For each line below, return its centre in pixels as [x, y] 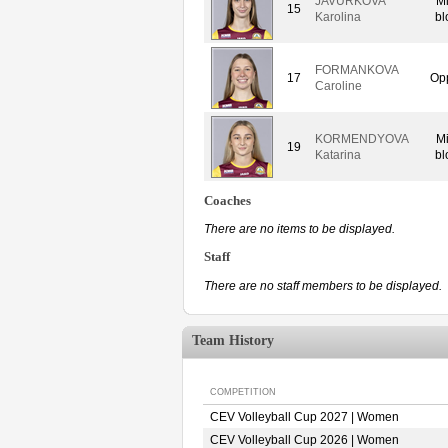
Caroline [338, 85]
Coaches [227, 200]
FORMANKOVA [356, 69]
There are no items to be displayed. [299, 229]
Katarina [338, 154]
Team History [233, 340]
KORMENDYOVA [361, 138]
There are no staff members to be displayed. [323, 286]
